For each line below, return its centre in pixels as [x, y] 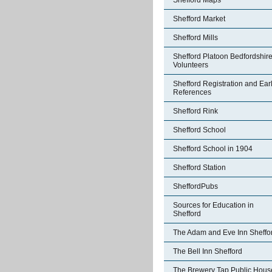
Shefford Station [199, 168]
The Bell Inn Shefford [208, 251]
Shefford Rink [195, 111]
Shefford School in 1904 [213, 149]
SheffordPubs [195, 186]
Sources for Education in [213, 205]
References [192, 92]
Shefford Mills [195, 38]
